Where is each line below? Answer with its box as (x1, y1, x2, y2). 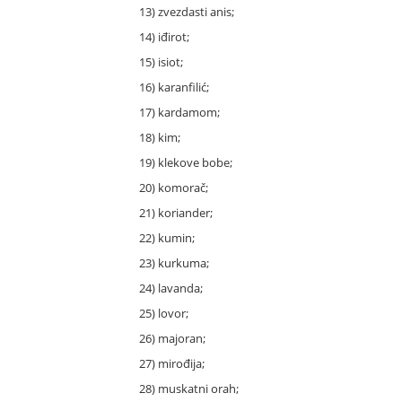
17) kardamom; (139, 104, 220, 121)
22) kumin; (139, 230, 195, 247)
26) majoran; (139, 330, 205, 347)
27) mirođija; (139, 355, 205, 372)
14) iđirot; (139, 29, 189, 46)
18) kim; (139, 129, 180, 146)
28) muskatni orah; (139, 380, 239, 398)
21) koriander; (139, 205, 213, 222)
